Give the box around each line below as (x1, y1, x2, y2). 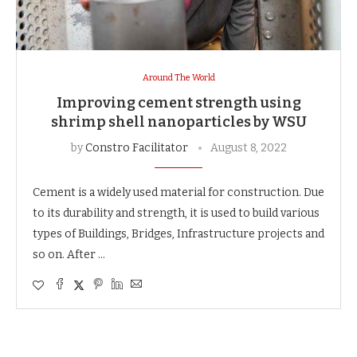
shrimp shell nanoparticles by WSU (50, 112, 307, 131)
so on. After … (33, 247, 105, 261)
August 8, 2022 (210, 140, 287, 155)
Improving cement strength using (56, 93, 301, 112)
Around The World (142, 72, 215, 83)
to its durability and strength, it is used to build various (33, 206, 320, 220)
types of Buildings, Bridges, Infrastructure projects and (33, 226, 324, 241)
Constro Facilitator (84, 140, 188, 155)
